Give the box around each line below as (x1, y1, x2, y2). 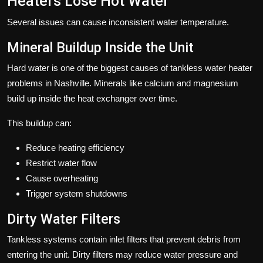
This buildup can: (7, 117, 72, 128)
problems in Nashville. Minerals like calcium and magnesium (7, 77, 238, 88)
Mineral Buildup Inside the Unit (7, 39, 194, 56)
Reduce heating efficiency (26, 142, 124, 153)
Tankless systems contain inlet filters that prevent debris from (7, 234, 241, 244)
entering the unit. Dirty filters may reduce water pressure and (7, 249, 238, 259)
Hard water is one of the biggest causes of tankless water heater (7, 62, 252, 73)
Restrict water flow (26, 157, 97, 168)
